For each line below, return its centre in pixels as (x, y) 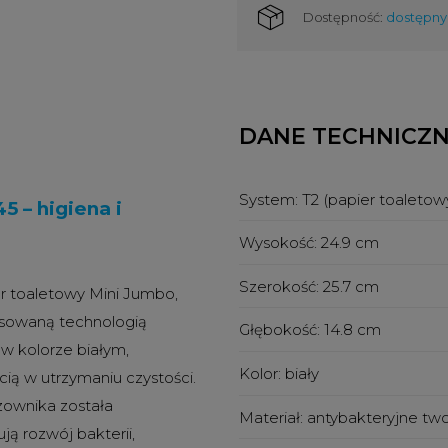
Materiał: (273, 417)
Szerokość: (281, 286)
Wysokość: (280, 242)
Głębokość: (281, 330)
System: (270, 199)
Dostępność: (342, 17)
